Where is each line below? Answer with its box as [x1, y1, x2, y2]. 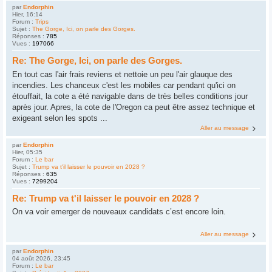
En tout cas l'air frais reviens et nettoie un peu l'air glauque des [12, 69, 233, 79]
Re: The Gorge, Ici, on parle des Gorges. [12, 55, 182, 66]
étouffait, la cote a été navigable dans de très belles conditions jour [12, 91, 248, 101]
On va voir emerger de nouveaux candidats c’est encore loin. [12, 207, 226, 217]
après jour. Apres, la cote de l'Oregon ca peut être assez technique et [12, 102, 255, 112]
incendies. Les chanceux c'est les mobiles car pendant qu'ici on [12, 80, 236, 90]
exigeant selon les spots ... [12, 113, 107, 123]
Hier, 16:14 [12, 11, 42, 18]
